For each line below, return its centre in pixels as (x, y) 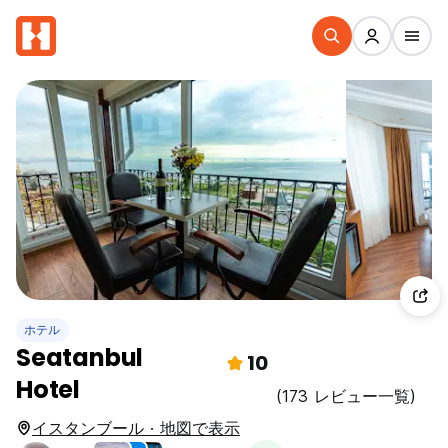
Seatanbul (80, 357)
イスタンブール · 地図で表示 (136, 428)
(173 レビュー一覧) (346, 396)
